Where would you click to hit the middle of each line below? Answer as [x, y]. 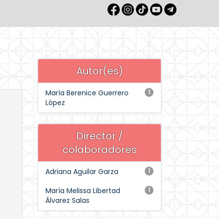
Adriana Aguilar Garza [82, 172]
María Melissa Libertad [83, 191]
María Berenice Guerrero [87, 93]
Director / [99, 136]
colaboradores [99, 150]
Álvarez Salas [67, 200]
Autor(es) [99, 71]
